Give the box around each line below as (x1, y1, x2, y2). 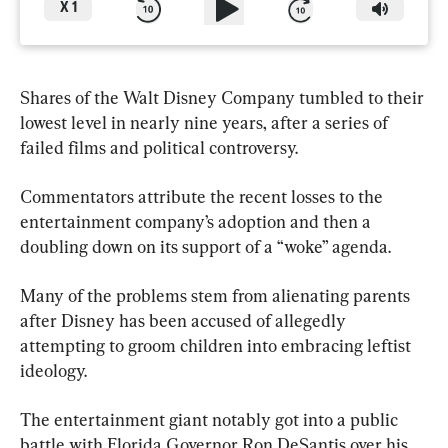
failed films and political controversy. (20, 136, 298, 158)
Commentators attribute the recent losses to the (20, 185, 387, 207)
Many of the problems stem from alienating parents (20, 284, 414, 306)
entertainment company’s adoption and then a (20, 210, 375, 232)
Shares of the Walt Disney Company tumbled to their (20, 86, 428, 108)
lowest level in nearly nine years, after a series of (20, 111, 392, 133)
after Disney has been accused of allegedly (20, 309, 350, 331)
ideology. (20, 359, 87, 381)
